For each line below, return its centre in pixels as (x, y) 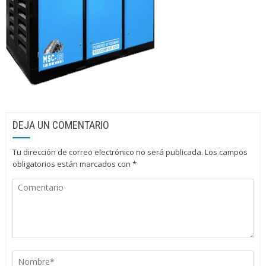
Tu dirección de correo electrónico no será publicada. (108, 152)
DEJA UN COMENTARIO (61, 125)
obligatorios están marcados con (72, 164)
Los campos (226, 152)
